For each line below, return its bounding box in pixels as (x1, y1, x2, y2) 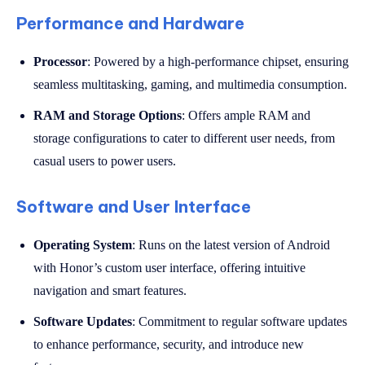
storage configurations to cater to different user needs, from (33, 130, 335, 145)
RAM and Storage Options (33, 108, 182, 122)
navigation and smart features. (33, 283, 187, 297)
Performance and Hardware (16, 12, 244, 33)
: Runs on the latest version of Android (132, 237, 330, 252)
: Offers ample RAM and (182, 108, 310, 122)
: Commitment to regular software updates (132, 314, 347, 328)
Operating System (33, 237, 132, 252)
